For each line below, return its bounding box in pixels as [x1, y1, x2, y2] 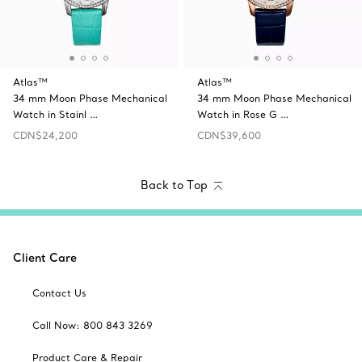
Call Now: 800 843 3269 [32, 319, 153, 332]
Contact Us [32, 287, 86, 300]
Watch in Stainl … [13, 108, 98, 120]
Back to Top [140, 178, 208, 192]
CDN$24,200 [13, 129, 78, 141]
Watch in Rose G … [197, 108, 288, 120]
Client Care [13, 250, 77, 266]
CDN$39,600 [197, 129, 261, 141]
